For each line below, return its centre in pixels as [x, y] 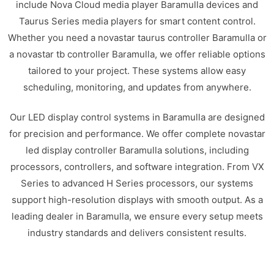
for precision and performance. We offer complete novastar [137, 134]
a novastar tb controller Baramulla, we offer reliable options [137, 54]
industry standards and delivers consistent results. [137, 233]
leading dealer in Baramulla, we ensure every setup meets [137, 216]
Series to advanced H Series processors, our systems [137, 183]
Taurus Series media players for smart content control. [137, 21]
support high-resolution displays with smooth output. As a [137, 200]
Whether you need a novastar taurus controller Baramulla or [137, 37]
